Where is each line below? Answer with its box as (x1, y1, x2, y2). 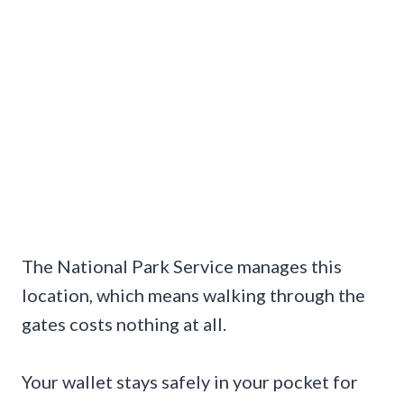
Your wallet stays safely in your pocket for (22, 371, 358, 393)
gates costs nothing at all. (22, 313, 226, 335)
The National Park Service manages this (22, 255, 342, 278)
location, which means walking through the (22, 284, 365, 307)
